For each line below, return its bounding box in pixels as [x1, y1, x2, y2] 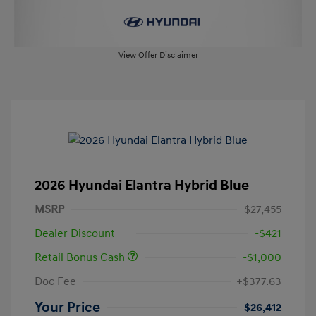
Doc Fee [35, 274, 76, 289]
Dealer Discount [35, 226, 115, 241]
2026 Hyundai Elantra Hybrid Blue [35, 177, 249, 195]
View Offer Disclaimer [118, 50, 198, 61]
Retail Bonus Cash [35, 250, 128, 265]
